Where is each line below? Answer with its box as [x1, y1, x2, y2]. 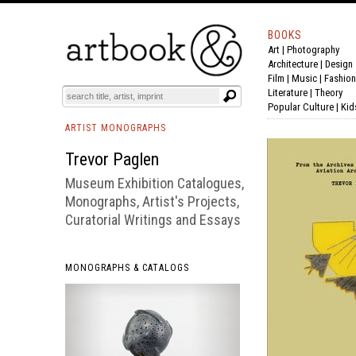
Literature [268, 87, 308, 99]
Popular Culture [268, 101, 334, 113]
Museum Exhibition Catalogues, [65, 175, 244, 192]
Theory [315, 87, 342, 99]
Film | [268, 72, 292, 84]
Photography [287, 44, 339, 56]
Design [325, 58, 353, 70]
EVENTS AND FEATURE [130, 53, 230, 66]
